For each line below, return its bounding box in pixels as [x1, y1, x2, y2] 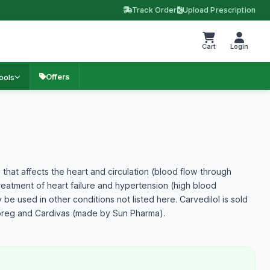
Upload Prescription [182, 5, 256, 14]
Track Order [132, 5, 177, 14]
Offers [46, 72, 70, 81]
